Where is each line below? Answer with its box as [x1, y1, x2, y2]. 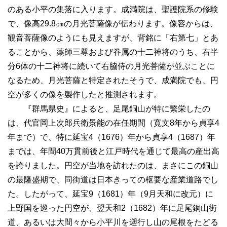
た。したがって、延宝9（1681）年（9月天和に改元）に [8, 190, 213, 198]
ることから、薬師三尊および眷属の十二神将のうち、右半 [8, 48, 218, 56]
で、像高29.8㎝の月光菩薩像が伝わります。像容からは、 [8, 19, 218, 28]
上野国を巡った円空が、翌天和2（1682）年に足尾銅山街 [8, 204, 217, 212]
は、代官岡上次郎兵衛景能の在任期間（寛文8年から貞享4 [8, 119, 219, 127]
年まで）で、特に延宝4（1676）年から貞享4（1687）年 [8, 133, 215, 141]
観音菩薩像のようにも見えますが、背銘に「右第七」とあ [8, 33, 218, 42]
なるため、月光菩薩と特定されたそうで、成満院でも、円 [8, 76, 218, 85]
